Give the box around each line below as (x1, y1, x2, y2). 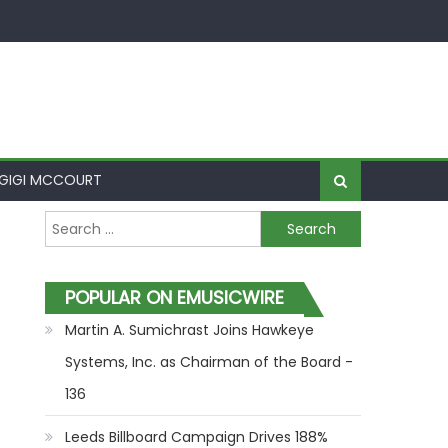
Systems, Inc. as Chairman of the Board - (65, 352, 354, 372)
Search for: (45, 213, 122, 233)
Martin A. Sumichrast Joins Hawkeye (65, 320, 315, 340)
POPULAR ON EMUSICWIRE (65, 285, 285, 310)
